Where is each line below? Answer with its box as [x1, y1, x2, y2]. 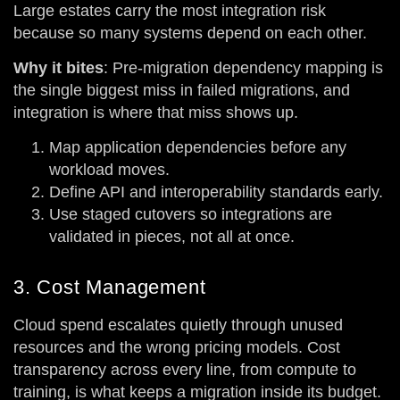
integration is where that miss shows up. [13, 103, 298, 121]
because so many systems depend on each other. [13, 23, 367, 42]
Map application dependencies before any [49, 138, 346, 157]
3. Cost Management [13, 276, 206, 299]
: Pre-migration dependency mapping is [104, 58, 383, 77]
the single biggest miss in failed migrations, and [13, 80, 350, 99]
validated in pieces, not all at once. [49, 228, 295, 246]
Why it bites [13, 58, 104, 77]
